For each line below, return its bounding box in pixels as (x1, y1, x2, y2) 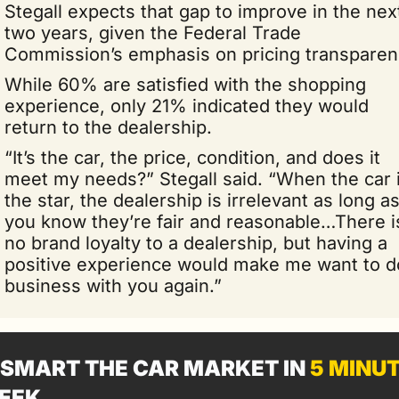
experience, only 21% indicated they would (4, 95, 369, 118)
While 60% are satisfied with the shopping (4, 74, 366, 96)
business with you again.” (4, 275, 222, 297)
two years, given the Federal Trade (4, 22, 301, 45)
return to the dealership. (4, 117, 212, 139)
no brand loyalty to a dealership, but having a (4, 232, 387, 255)
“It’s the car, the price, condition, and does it (4, 147, 380, 169)
